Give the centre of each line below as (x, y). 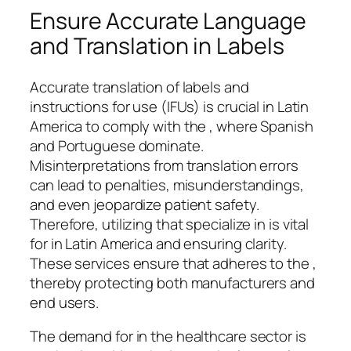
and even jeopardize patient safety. (145, 204)
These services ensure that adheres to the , (173, 263)
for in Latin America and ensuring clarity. (158, 243)
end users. (65, 302)
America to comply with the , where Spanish (172, 126)
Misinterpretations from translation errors (164, 165)
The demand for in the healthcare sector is (168, 337)
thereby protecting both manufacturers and (172, 282)
